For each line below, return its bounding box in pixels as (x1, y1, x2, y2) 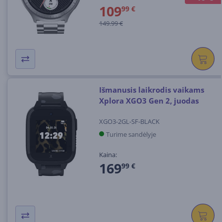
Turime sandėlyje (106, 129, 156, 139)
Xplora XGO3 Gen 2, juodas (99, 96, 199, 106)
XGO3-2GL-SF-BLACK (99, 116, 160, 126)
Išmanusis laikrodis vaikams (99, 85, 204, 95)
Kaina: (99, 150, 117, 159)
